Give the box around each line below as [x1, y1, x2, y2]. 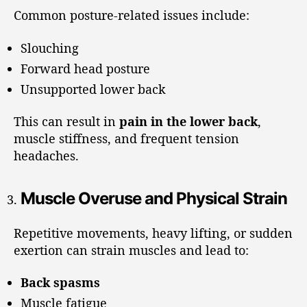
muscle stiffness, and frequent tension [14, 130, 239, 147]
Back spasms [21, 274, 100, 291]
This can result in [14, 113, 119, 130]
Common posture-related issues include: [14, 7, 249, 23]
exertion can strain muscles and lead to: [14, 241, 249, 258]
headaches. [14, 147, 79, 164]
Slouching [21, 39, 79, 56]
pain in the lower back [119, 113, 258, 130]
